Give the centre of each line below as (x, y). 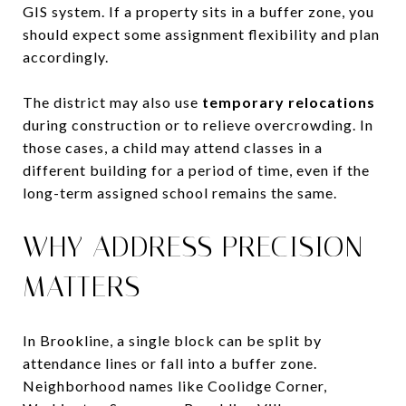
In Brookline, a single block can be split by (172, 340)
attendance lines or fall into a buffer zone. (170, 362)
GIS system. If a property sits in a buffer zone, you (198, 11)
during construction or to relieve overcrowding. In (198, 124)
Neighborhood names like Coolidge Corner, (175, 385)
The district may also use (112, 101)
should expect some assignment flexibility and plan (201, 34)
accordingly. (66, 56)
